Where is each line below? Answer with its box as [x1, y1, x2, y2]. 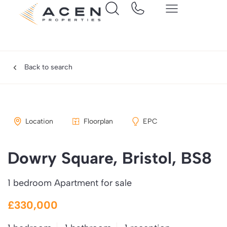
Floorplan [83, 117, 113, 126]
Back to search [24, 63, 72, 71]
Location [25, 117, 53, 126]
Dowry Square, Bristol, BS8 [8, 148, 212, 168]
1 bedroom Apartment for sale [8, 177, 132, 188]
